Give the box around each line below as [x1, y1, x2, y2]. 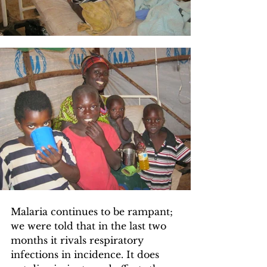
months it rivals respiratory [11, 234, 147, 247]
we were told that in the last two [11, 220, 169, 232]
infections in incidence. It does [11, 249, 162, 261]
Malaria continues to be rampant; [11, 206, 176, 218]
